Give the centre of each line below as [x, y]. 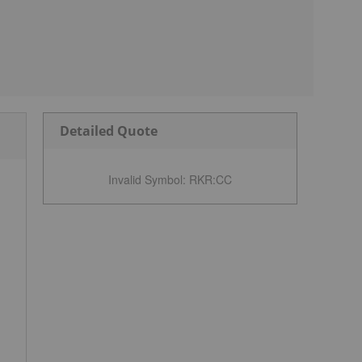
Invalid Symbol [145, 180]
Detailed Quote [109, 131]
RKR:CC [210, 180]
